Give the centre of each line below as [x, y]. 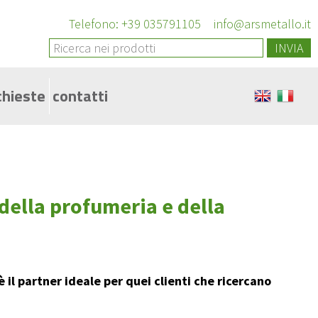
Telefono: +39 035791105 [135, 24]
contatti [80, 96]
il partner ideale [54, 281]
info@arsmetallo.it [261, 24]
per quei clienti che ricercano [186, 281]
